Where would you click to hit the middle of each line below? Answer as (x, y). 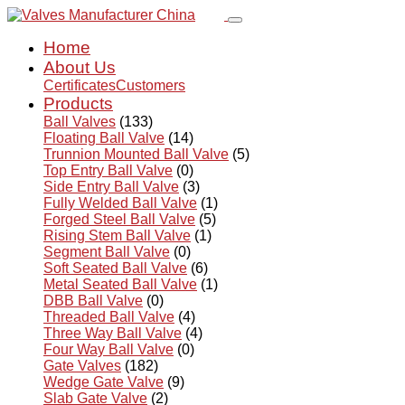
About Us (80, 67)
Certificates (80, 85)
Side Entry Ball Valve (111, 187)
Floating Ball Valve (104, 138)
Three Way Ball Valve (113, 333)
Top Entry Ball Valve (108, 170)
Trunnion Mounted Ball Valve (136, 154)
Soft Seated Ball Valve (115, 268)
